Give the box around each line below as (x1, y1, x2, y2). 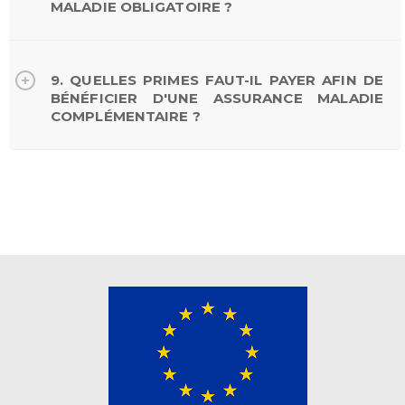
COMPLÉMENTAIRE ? (51, 107, 201, 125)
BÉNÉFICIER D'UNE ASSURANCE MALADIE (51, 89, 383, 107)
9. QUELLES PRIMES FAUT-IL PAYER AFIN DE (51, 71, 383, 89)
